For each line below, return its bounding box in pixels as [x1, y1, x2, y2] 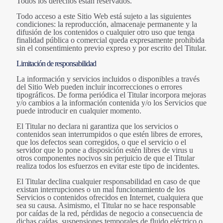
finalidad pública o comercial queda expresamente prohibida [16, 36, 205, 45]
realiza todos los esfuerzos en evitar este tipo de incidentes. [16, 162, 200, 171]
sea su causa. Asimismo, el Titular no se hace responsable [16, 201, 196, 210]
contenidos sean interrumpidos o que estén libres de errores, [16, 130, 203, 139]
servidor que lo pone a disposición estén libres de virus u [16, 146, 193, 155]
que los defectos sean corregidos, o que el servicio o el [16, 138, 186, 147]
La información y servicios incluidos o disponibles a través [16, 75, 200, 84]
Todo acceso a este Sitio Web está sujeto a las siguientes [16, 12, 191, 21]
